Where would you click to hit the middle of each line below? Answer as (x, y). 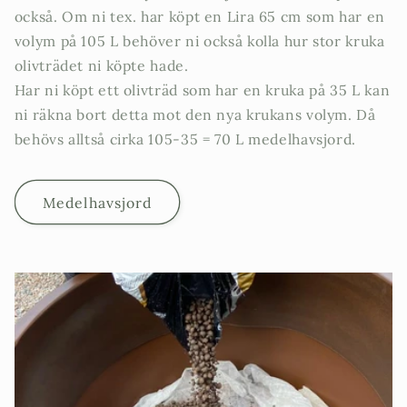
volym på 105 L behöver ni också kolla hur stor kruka (199, 40)
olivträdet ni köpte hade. (101, 65)
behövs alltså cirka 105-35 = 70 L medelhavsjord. (185, 139)
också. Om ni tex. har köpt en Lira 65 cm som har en (199, 16)
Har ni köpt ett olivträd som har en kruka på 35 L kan (202, 89)
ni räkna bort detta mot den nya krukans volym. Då (195, 114)
